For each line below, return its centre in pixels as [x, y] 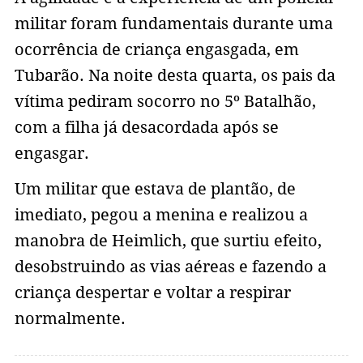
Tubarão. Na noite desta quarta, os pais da [175, 75]
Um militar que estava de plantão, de [155, 188]
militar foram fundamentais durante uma [173, 23]
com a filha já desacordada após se [146, 127]
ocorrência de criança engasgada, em [156, 49]
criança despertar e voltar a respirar [152, 292]
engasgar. [53, 153]
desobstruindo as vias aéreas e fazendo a [170, 266]
